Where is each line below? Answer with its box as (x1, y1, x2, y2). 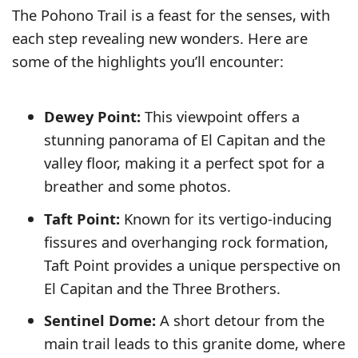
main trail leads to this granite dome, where (44, 332, 345, 353)
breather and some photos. (44, 176, 231, 197)
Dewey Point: (44, 106, 141, 127)
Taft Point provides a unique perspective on (44, 254, 340, 275)
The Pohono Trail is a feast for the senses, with (12, 5, 330, 26)
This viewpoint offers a (141, 106, 300, 127)
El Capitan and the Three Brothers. (44, 277, 280, 298)
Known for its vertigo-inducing (120, 208, 332, 229)
